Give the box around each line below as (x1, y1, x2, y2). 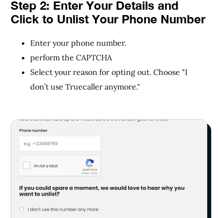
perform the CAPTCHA (30, 53, 112, 62)
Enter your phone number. (30, 38, 128, 48)
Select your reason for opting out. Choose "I (30, 67, 187, 77)
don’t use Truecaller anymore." (30, 82, 140, 91)
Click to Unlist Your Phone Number (11, 12, 205, 26)
